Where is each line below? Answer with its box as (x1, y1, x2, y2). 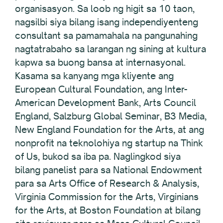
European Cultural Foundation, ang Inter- (15, 83, 187, 96)
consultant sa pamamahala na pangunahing (15, 29, 198, 42)
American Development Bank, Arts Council (15, 97, 196, 109)
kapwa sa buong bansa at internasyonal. (15, 56, 186, 69)
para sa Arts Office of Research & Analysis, (15, 177, 199, 190)
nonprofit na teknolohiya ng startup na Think (15, 137, 203, 149)
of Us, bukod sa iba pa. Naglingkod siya (15, 150, 181, 163)
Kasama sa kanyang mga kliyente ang (15, 70, 174, 82)
